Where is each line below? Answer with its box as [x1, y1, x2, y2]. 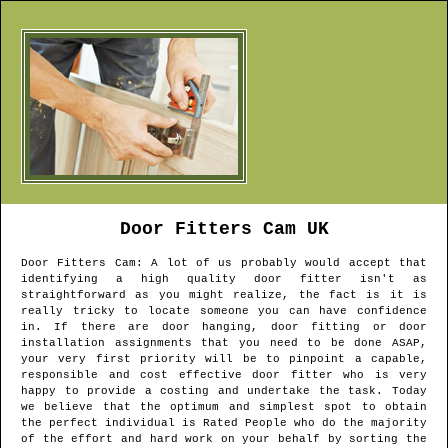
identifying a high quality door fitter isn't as [21, 273, 427, 286]
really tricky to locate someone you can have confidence [21, 305, 427, 318]
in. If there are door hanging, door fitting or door [21, 321, 427, 334]
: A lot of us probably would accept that [135, 257, 428, 270]
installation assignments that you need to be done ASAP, [21, 337, 427, 350]
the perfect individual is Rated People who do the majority [21, 417, 427, 430]
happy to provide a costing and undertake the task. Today [21, 385, 427, 398]
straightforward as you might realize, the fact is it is [21, 289, 427, 302]
